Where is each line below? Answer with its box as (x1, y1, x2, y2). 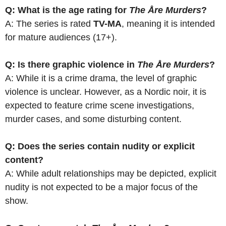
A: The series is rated (5, 18, 93, 29)
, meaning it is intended (122, 18, 215, 29)
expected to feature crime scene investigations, (5, 100, 194, 110)
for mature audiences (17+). (5, 32, 117, 42)
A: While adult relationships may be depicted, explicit (5, 168, 216, 179)
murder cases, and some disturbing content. (5, 114, 182, 124)
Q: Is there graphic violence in (5, 59, 137, 70)
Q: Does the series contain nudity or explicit (5, 141, 195, 151)
